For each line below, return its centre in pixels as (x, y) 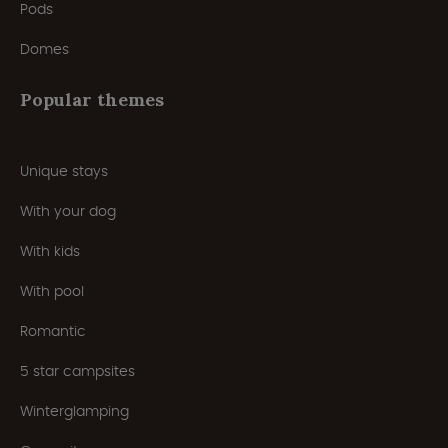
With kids (50, 251)
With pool (52, 291)
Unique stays (64, 171)
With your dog (68, 211)
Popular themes (92, 100)
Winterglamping (74, 411)
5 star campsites (77, 371)
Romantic (53, 331)
